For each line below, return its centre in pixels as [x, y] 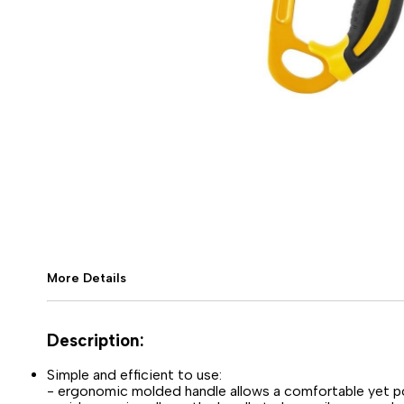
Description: [96, 340]
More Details [87, 278]
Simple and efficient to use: [134, 374]
